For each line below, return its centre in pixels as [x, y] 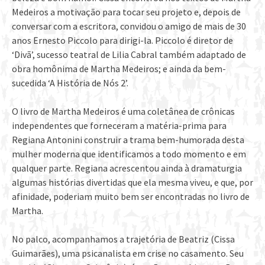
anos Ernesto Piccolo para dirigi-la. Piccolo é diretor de [122, 41]
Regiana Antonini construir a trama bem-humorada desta [128, 140]
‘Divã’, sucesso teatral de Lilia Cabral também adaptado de [129, 55]
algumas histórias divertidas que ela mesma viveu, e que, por [132, 182]
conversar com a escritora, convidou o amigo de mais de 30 [129, 26]
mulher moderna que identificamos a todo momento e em [129, 154]
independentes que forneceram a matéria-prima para [119, 126]
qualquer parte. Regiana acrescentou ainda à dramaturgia [127, 168]
